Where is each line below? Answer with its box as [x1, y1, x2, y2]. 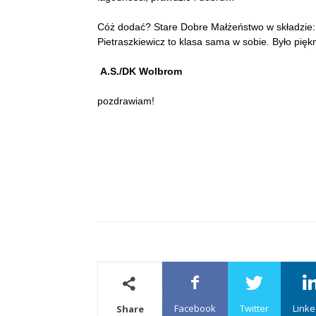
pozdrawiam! [97, 95, 154, 107]
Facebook [174, 302, 216, 315]
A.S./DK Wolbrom [97, 66, 182, 77]
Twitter [240, 302, 269, 315]
